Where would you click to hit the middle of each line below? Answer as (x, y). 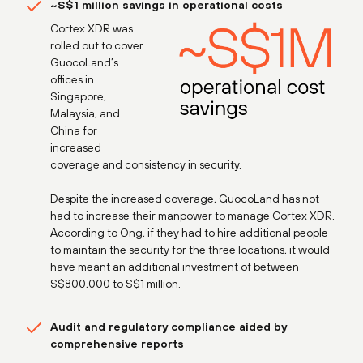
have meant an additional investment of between (175, 266)
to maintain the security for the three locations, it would (190, 249)
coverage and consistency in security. (146, 164)
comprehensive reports (117, 343)
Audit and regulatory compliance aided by (169, 326)
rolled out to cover (97, 45)
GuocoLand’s (84, 62)
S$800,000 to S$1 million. (115, 283)
